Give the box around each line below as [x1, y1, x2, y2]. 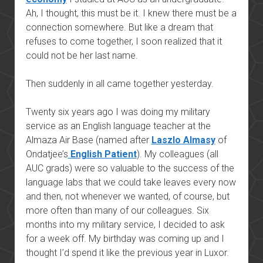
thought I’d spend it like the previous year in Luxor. [25, 247, 229, 258]
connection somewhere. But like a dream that [25, 21, 213, 33]
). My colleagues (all [136, 148, 218, 160]
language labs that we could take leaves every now [25, 176, 236, 188]
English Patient [68, 148, 137, 160]
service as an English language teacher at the [25, 120, 211, 131]
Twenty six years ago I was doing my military [25, 106, 210, 117]
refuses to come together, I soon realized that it [25, 35, 222, 47]
